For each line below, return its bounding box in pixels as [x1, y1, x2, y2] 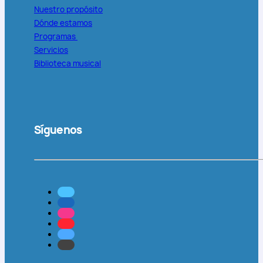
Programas [34, 31, 77, 42]
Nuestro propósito [34, 4, 103, 15]
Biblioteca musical [34, 58, 101, 69]
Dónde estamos [34, 18, 92, 29]
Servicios [34, 45, 68, 56]
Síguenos [34, 123, 82, 138]
